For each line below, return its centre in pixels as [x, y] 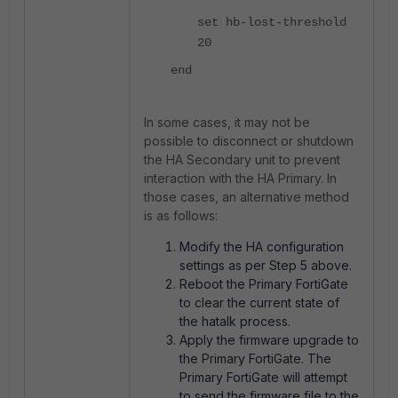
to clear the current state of [259, 302]
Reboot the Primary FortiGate [264, 284]
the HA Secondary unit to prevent [242, 159]
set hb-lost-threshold [272, 22]
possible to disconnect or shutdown [249, 141]
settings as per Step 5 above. [266, 265]
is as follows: [181, 215]
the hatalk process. [235, 321]
